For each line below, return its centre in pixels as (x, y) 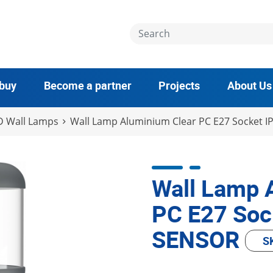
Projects (179, 86)
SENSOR (198, 239)
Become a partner (87, 86)
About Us (249, 86)
